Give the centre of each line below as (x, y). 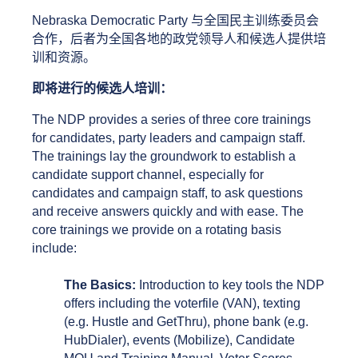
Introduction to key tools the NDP (230, 285)
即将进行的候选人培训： (104, 89)
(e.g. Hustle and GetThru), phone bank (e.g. (186, 322)
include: (56, 249)
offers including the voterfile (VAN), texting (182, 304)
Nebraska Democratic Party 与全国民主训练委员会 (175, 21)
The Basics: (100, 285)
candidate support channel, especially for (148, 175)
